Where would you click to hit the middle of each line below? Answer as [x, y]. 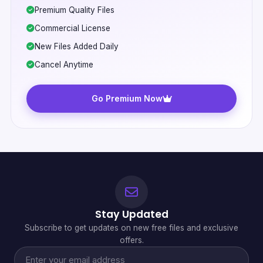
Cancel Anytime [64, 64]
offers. [131, 240]
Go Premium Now [127, 98]
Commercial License [73, 28]
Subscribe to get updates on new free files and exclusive [131, 227]
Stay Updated [131, 214]
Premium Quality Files [75, 10]
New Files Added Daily [77, 46]
